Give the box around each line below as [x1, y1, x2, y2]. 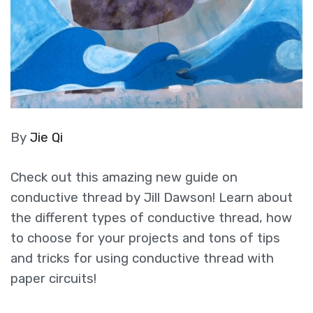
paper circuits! [10, 271, 96, 287]
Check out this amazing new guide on [10, 170, 238, 186]
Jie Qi [30, 129, 63, 145]
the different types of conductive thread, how [10, 210, 292, 226]
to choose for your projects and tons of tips [10, 231, 280, 247]
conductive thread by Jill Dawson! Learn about [10, 190, 293, 206]
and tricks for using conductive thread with [10, 251, 274, 267]
